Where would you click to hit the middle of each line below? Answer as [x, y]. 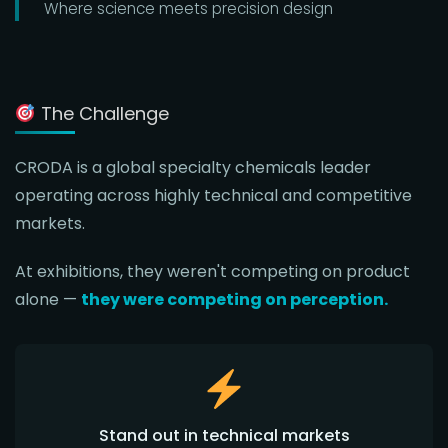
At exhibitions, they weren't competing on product [212, 271]
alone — [48, 299]
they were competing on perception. [234, 299]
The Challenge [102, 113]
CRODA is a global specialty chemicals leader [193, 167]
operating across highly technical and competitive [213, 195]
